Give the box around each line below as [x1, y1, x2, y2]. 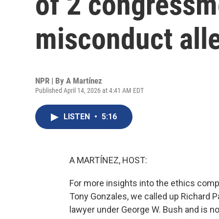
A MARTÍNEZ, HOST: [69, 155, 147, 165]
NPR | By [35, 76, 66, 86]
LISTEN [64, 112, 92, 121]
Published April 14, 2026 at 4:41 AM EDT [35, 87, 144, 94]
